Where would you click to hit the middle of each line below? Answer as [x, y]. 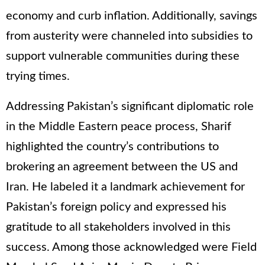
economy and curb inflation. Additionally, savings [132, 16]
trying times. [38, 76]
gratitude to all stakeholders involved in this [118, 227]
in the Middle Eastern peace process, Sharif [119, 126]
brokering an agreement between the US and [122, 167]
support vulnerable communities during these [123, 56]
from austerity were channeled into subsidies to [129, 36]
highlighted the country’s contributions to [112, 146]
